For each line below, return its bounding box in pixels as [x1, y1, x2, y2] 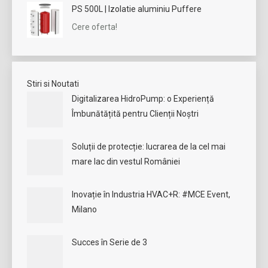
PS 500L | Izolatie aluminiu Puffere [72, 4, 202, 14]
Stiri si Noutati [27, 79, 79, 89]
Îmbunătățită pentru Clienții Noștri [72, 109, 199, 118]
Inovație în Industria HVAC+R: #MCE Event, [72, 190, 230, 199]
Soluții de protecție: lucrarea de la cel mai [72, 142, 226, 151]
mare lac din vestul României [72, 157, 180, 166]
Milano [72, 205, 97, 214]
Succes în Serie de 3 [72, 237, 147, 247]
